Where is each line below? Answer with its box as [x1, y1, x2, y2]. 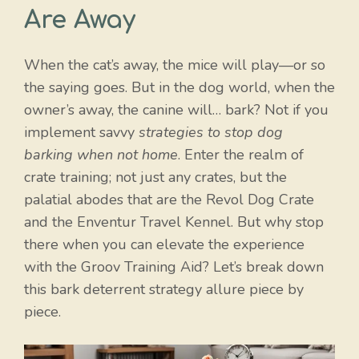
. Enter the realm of [178, 145, 304, 165]
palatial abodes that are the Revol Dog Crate [24, 190, 314, 210]
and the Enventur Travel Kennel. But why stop [24, 212, 324, 232]
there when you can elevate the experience [24, 235, 305, 255]
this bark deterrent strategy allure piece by [24, 280, 304, 300]
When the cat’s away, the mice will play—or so [24, 55, 325, 75]
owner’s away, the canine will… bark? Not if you [24, 100, 329, 120]
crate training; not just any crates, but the [24, 167, 287, 188]
